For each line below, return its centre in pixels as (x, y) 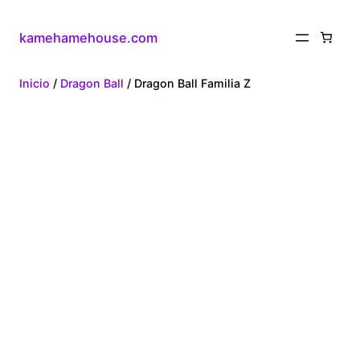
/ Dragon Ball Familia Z (187, 84)
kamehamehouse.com (88, 37)
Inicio (35, 84)
